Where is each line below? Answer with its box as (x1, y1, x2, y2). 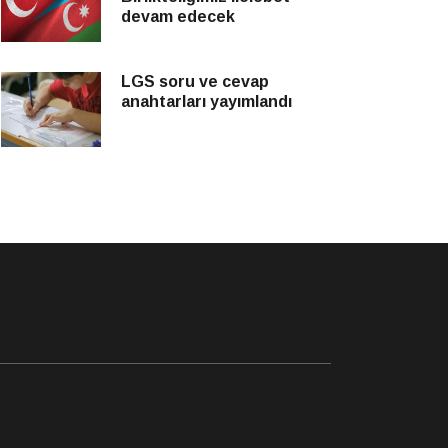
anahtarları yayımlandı (121, 93, 292, 110)
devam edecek (121, 8, 235, 25)
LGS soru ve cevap (121, 73, 269, 90)
